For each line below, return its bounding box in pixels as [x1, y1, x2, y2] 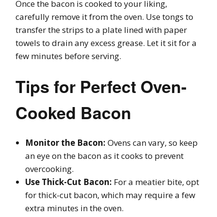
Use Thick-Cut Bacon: [25, 176, 112, 188]
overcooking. [25, 163, 74, 175]
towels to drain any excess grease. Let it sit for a [15, 37, 197, 49]
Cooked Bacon [15, 101, 131, 124]
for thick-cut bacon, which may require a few [25, 189, 195, 201]
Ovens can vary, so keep [106, 137, 198, 149]
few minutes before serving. [15, 50, 121, 62]
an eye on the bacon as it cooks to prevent [25, 150, 184, 162]
